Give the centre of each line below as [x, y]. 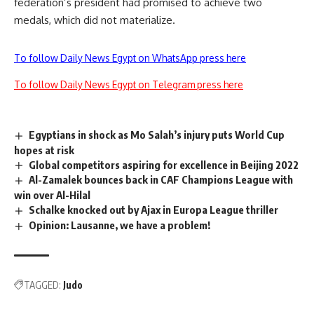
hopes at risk [44, 150]
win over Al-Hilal [52, 195]
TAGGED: [42, 285]
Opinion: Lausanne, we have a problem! [120, 225]
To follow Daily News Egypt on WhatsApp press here [130, 57]
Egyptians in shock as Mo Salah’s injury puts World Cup [157, 134]
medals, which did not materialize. [95, 20]
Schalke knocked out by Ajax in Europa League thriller [154, 210]
